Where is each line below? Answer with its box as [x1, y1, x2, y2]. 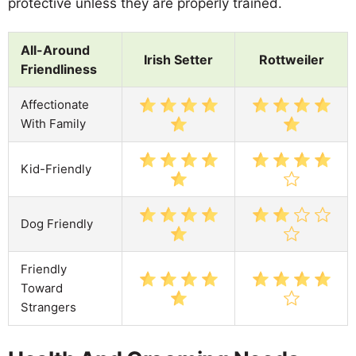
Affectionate [21, 96, 89, 112]
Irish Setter [144, 51, 213, 68]
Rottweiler [258, 51, 324, 68]
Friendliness [21, 60, 97, 77]
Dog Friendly [21, 215, 93, 231]
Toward [21, 280, 63, 296]
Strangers [21, 299, 76, 315]
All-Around [21, 41, 90, 58]
